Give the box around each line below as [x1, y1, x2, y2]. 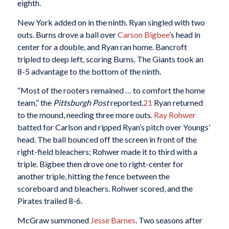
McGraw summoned [17, 215, 90, 225]
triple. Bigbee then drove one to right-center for [17, 159, 184, 169]
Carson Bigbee [117, 29, 169, 39]
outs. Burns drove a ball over [17, 29, 118, 39]
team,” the [17, 98, 53, 108]
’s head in [169, 29, 200, 39]
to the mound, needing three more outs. [17, 110, 154, 120]
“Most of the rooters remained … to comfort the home [17, 85, 205, 96]
